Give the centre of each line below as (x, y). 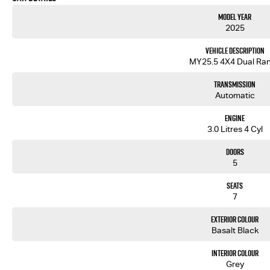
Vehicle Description (235, 51)
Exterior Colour (235, 219)
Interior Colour (235, 253)
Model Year (235, 17)
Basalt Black (235, 230)
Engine (235, 118)
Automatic (235, 95)
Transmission (235, 84)
